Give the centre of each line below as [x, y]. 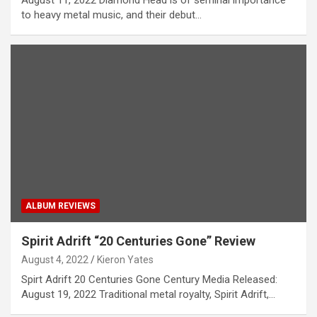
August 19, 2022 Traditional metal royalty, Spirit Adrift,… [148, 294]
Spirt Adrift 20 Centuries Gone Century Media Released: [149, 279]
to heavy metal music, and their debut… [111, 15]
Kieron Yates [125, 259]
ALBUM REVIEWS [60, 206]
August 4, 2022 [55, 259]
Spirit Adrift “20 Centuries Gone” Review [138, 241]
